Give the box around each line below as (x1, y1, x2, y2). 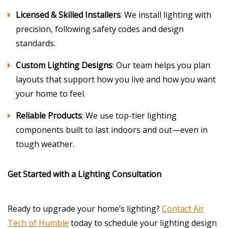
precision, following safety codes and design (16, 23, 184, 35)
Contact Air (162, 203, 204, 214)
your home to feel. (16, 88, 85, 99)
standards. (16, 38, 55, 49)
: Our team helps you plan (112, 60, 210, 71)
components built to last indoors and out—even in (16, 124, 208, 135)
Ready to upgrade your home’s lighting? (8, 203, 162, 214)
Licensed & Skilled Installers (16, 9, 121, 20)
